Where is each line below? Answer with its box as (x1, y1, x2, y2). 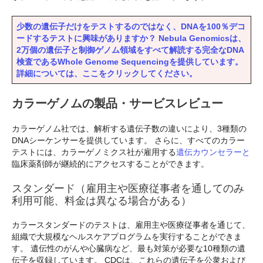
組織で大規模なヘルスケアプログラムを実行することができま (12, 232, 242, 242)
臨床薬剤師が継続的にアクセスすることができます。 (12, 159, 209, 168)
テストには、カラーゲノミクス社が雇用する (12, 147, 176, 157)
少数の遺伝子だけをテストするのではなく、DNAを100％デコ (16, 21, 245, 31)
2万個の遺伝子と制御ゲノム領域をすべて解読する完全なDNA (16, 45, 244, 55)
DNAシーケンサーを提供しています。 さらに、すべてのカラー (12, 135, 245, 145)
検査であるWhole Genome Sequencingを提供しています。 (16, 56, 243, 66)
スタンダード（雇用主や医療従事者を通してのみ (12, 183, 244, 195)
